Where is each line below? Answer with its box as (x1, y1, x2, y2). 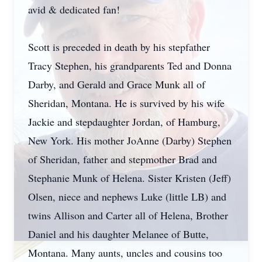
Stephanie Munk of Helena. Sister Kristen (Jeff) (28, 171, 231, 185)
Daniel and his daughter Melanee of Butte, (28, 227, 209, 241)
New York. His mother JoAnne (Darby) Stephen (28, 133, 232, 147)
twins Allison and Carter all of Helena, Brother (28, 208, 228, 222)
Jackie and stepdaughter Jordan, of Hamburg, (28, 115, 220, 129)
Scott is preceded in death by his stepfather (28, 40, 210, 54)
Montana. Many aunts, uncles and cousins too (28, 246, 222, 260)
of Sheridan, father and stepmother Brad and (28, 152, 217, 166)
